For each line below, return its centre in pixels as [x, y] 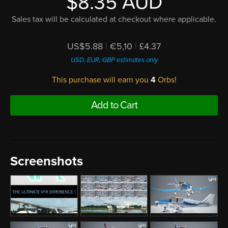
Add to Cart [114, 105]
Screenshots [47, 161]
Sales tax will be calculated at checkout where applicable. [114, 19]
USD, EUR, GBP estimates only [114, 60]
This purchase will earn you [101, 80]
